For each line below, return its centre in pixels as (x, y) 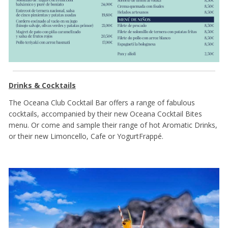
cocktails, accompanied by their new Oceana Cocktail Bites (105, 114)
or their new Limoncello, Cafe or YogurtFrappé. (86, 136)
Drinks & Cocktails (42, 85)
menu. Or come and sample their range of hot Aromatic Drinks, (113, 125)
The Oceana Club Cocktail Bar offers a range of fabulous (102, 103)
